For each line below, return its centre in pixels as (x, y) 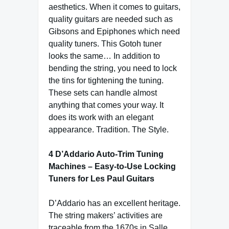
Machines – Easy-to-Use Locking (112, 166)
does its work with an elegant (101, 117)
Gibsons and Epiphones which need (114, 31)
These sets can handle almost (103, 93)
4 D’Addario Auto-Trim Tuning (106, 154)
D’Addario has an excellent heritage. (114, 203)
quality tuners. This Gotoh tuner (105, 43)
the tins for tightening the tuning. (106, 80)
